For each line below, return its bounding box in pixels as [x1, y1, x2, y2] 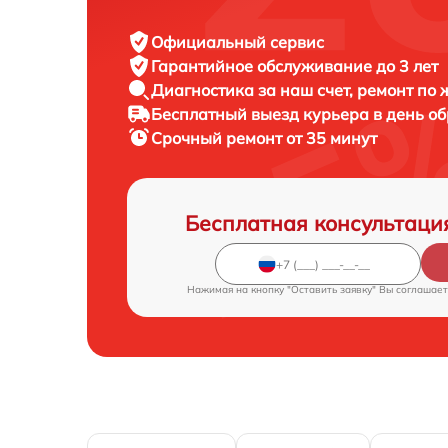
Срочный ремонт [151, 128, 286, 148]
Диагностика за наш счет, [151, 80, 357, 100]
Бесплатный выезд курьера [151, 104, 373, 124]
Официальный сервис [151, 32, 324, 52]
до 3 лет [376, 56, 438, 76]
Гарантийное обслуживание [151, 56, 376, 76]
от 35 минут [286, 128, 377, 148]
